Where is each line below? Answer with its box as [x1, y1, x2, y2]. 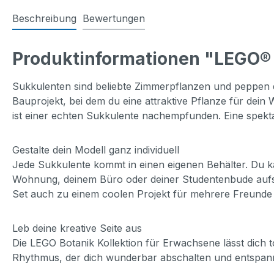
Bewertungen [83, 12, 145, 24]
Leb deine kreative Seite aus [12, 222, 142, 234]
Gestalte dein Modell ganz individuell [12, 144, 179, 156]
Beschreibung [12, 12, 76, 24]
